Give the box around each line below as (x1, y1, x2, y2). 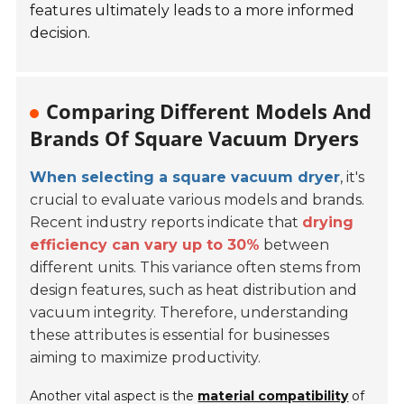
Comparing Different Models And (46, 97, 372, 125)
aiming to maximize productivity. (30, 349, 262, 367)
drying (302, 214, 354, 232)
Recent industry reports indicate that (30, 214, 303, 232)
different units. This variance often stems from (30, 259, 362, 277)
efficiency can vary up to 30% (30, 236, 261, 254)
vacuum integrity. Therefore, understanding (30, 304, 350, 322)
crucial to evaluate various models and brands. (30, 191, 365, 209)
